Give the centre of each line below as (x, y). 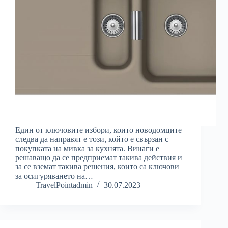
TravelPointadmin (64, 185)
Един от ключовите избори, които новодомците (98, 130)
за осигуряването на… (54, 176)
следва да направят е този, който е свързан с (92, 139)
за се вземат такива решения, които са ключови (97, 167)
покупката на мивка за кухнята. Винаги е (87, 149)
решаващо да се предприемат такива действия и (99, 158)
